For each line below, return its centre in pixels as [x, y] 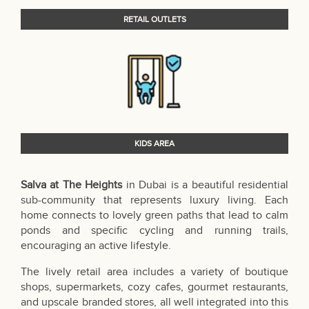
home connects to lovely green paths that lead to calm [154, 216]
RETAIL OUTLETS [154, 20]
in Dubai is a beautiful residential [206, 186]
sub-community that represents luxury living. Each [154, 201]
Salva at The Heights [72, 186]
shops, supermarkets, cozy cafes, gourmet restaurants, [154, 288]
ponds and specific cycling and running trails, [154, 231]
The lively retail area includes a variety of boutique [154, 272]
